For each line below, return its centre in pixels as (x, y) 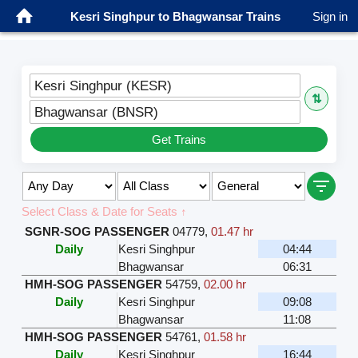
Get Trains (179, 139)
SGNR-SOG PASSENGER (97, 231)
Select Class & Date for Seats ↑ (104, 211)
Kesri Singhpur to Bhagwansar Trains (175, 16)
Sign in (330, 16)
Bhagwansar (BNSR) (96, 111)
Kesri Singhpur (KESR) (103, 85)
